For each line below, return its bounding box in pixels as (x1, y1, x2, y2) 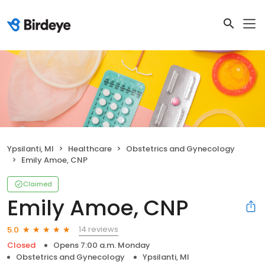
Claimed (23, 179, 52, 189)
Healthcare (68, 143, 112, 155)
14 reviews (79, 224, 118, 235)
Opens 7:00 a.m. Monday (53, 240, 150, 251)
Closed (7, 240, 35, 251)
